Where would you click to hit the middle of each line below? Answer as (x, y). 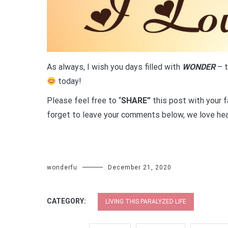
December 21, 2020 (140, 167)
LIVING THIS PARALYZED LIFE (146, 201)
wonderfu (62, 167)
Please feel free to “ (84, 100)
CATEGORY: (67, 201)
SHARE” (136, 100)
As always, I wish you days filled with (115, 67)
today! (69, 81)
